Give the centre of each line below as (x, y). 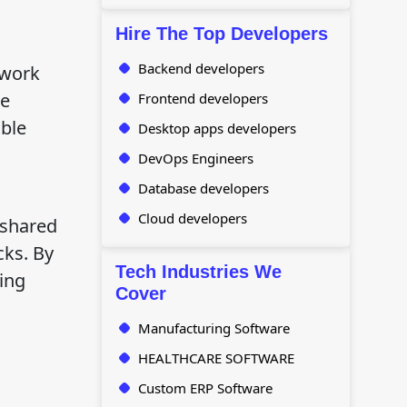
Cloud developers (192, 218)
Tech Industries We (198, 272)
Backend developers (201, 68)
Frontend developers (203, 98)
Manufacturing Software (213, 328)
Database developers (203, 188)
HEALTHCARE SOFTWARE (216, 358)
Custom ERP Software (205, 388)
